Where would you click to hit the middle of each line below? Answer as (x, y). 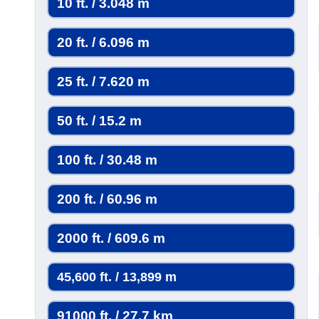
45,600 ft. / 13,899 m (117, 277)
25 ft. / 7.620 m (103, 82)
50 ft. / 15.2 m (99, 121)
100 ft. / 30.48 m (107, 160)
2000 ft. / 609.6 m (111, 238)
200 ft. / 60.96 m (107, 199)
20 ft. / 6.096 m (103, 42)
